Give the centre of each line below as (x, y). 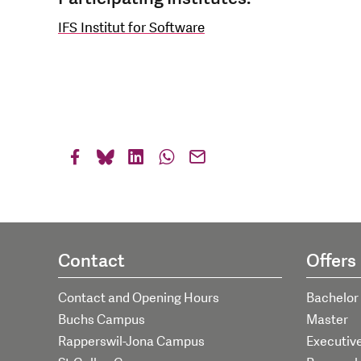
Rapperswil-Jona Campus (131, 341)
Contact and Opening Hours (139, 298)
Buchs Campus (102, 320)
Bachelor (332, 298)
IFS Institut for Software (131, 28)
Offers (331, 261)
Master (327, 320)
